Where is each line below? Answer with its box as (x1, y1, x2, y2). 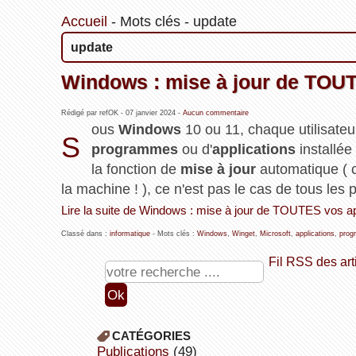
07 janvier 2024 (125, 109, 176, 118)
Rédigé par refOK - (60, 109, 126, 118)
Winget (231, 230, 255, 238)
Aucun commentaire (182, 109, 249, 118)
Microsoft (259, 230, 291, 238)
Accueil (60, 14, 107, 30)
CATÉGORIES (111, 329, 191, 343)
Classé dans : (60, 230, 110, 238)
